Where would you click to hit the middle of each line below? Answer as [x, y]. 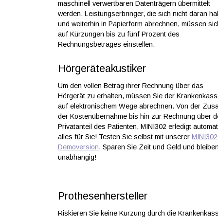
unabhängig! [77, 157]
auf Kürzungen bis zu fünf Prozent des [119, 34]
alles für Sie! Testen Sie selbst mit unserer [125, 137]
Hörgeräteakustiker [102, 69]
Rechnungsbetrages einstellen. [107, 44]
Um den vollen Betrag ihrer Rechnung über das [131, 86]
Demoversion [79, 147]
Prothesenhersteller [103, 196]
